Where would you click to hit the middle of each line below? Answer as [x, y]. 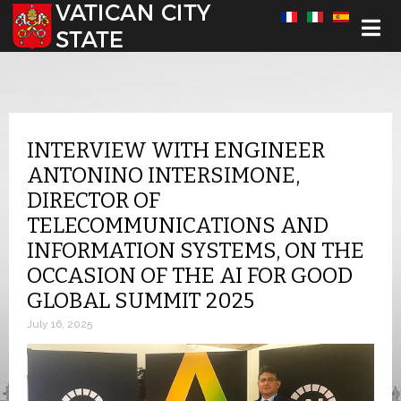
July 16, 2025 [60, 324]
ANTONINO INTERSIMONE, [163, 175]
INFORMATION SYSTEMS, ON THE [196, 251]
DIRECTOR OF [94, 200]
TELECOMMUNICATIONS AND [178, 226]
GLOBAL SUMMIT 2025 [141, 301]
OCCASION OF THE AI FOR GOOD [190, 276]
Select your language [70, 17]
